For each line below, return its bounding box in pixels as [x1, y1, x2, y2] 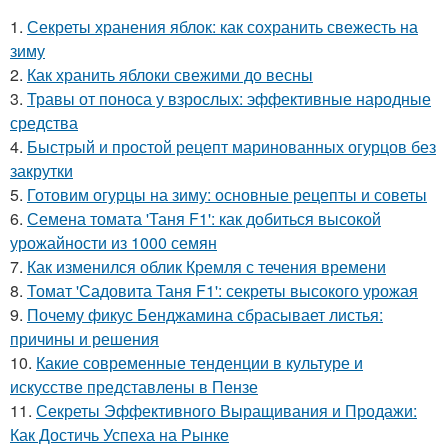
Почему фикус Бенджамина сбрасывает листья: [27, 302, 383, 326]
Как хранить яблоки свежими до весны [27, 62, 313, 86]
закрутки [10, 158, 73, 182]
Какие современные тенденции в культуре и [36, 350, 363, 374]
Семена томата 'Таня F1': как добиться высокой [27, 206, 381, 230]
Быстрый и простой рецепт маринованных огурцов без [27, 134, 436, 158]
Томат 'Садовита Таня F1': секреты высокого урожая [27, 278, 418, 302]
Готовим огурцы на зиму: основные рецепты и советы [27, 182, 427, 206]
